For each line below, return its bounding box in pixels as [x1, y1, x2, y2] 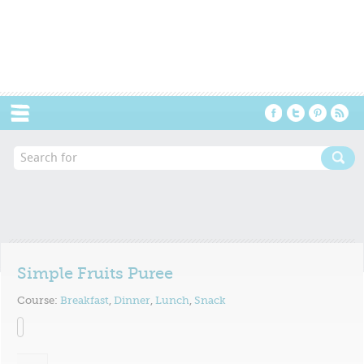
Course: [17, 294, 61, 306]
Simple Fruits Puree [17, 264, 174, 283]
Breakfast [60, 294, 110, 306]
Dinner [114, 294, 151, 306]
